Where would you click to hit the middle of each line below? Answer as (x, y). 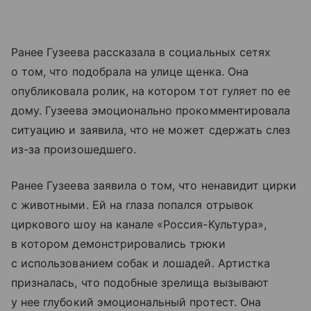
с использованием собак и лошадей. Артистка (141, 263)
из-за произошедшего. (74, 149)
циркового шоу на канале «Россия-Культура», (139, 224)
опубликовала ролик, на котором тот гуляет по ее (151, 91)
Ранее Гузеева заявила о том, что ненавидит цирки (154, 185)
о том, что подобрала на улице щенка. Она (130, 71)
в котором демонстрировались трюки (118, 243)
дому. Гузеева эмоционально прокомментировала (151, 110)
